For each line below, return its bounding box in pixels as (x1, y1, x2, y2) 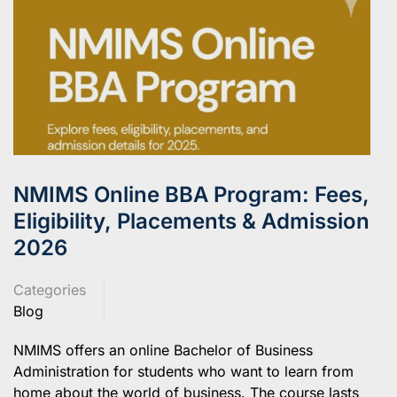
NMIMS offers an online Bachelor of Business (13, 340, 313, 359)
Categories (13, 280, 86, 299)
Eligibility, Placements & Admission (13, 207, 370, 234)
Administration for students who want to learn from (13, 362, 354, 380)
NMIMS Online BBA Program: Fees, (13, 181, 370, 207)
